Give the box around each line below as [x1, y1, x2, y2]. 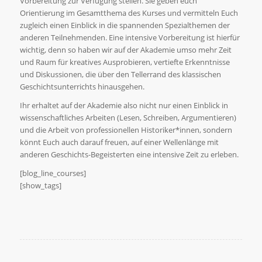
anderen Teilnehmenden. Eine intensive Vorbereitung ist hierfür [19, 32, 240, 43]
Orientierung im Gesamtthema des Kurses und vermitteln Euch [19, 7, 238, 18]
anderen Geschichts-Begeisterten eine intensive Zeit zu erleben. [19, 149, 239, 160]
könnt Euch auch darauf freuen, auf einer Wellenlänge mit [19, 136, 219, 147]
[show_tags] [19, 180, 61, 191]
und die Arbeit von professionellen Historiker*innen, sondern [19, 124, 232, 135]
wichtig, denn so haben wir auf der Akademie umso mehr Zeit [19, 44, 232, 55]
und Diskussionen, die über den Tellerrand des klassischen [19, 68, 221, 80]
